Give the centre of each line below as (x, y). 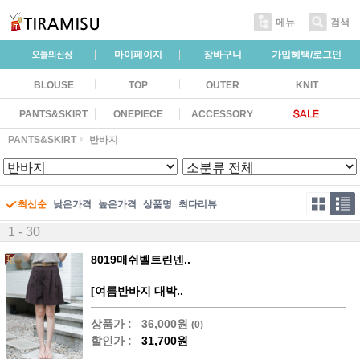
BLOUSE (53, 85)
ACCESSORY (222, 114)
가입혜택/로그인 (307, 55)
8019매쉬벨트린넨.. (141, 259)
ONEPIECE (138, 114)
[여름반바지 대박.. (137, 290)
